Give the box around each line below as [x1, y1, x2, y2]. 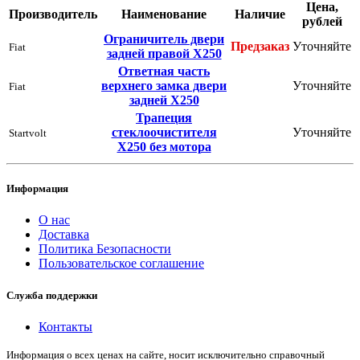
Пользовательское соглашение [39, 256, 204, 271]
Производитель [9, 7, 97, 21]
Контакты [39, 319, 92, 333]
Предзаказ [231, 39, 289, 53]
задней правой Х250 [106, 47, 222, 60]
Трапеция [136, 111, 192, 125]
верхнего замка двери [101, 79, 227, 92]
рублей [301, 14, 342, 28]
